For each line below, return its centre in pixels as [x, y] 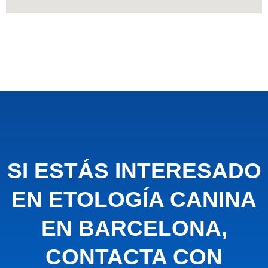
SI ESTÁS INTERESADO [134, 171]
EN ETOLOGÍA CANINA [134, 200]
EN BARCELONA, [134, 229]
